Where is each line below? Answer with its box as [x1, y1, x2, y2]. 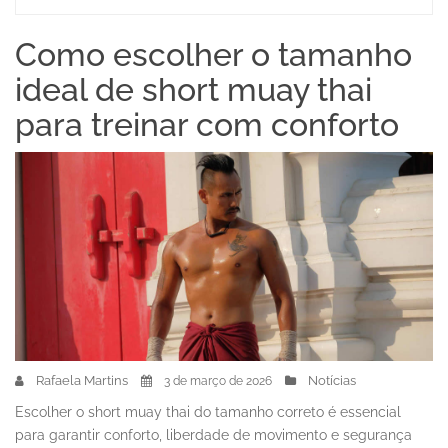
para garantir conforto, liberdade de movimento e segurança [15, 427, 412, 443]
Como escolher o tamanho [15, 36, 412, 73]
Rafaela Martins [36, 373, 128, 388]
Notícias [308, 373, 356, 388]
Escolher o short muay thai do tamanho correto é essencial [15, 404, 401, 420]
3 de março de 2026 [164, 374, 272, 388]
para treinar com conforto [15, 106, 399, 143]
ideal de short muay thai [15, 71, 372, 108]
